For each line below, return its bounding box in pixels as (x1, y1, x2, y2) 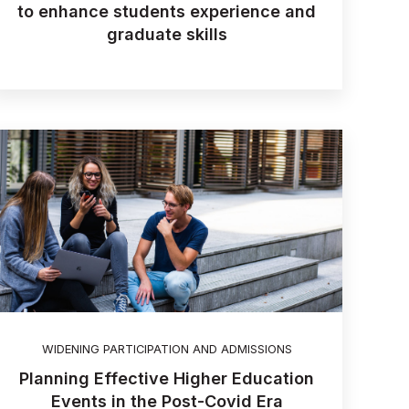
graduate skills (106, 24, 227, 44)
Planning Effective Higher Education (19, 368, 315, 388)
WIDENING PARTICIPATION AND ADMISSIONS (41, 341, 292, 356)
